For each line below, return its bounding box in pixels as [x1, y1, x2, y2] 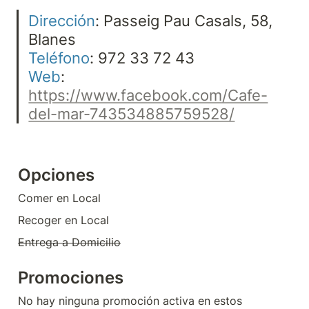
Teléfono [28, 48, 90, 67]
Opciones [18, 165, 94, 186]
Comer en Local [18, 191, 101, 206]
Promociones [18, 268, 123, 288]
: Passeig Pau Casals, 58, [95, 10, 273, 30]
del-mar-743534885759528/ [28, 103, 235, 123]
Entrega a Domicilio [18, 235, 121, 250]
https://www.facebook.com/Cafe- [28, 85, 268, 104]
